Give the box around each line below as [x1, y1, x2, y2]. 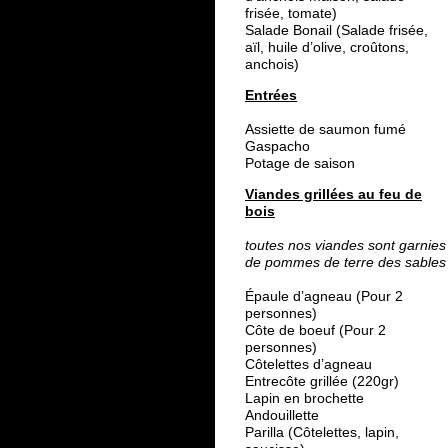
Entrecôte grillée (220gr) [245, 373, 403, 390]
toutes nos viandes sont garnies [245, 237, 446, 254]
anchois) [245, 56, 299, 73]
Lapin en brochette [245, 390, 364, 407]
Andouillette [245, 407, 327, 424]
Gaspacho [245, 138, 310, 155]
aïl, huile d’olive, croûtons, [245, 39, 409, 56]
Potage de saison [245, 155, 355, 172]
